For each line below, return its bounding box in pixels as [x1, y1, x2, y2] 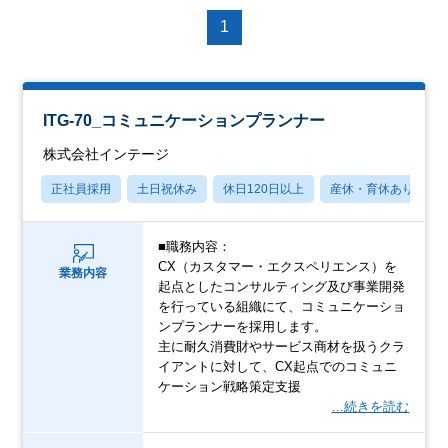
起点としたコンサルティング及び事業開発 [158, 278, 406, 294]
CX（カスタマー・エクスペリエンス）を [158, 258, 398, 274]
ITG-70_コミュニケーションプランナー [43, 111, 326, 129]
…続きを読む [331, 398, 410, 414]
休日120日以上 [223, 181, 305, 196]
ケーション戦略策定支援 [158, 378, 302, 394]
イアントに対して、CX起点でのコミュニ [158, 358, 398, 374]
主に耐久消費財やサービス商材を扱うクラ [158, 338, 406, 354]
